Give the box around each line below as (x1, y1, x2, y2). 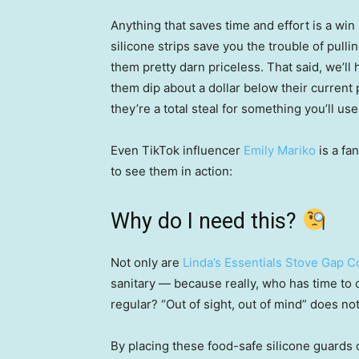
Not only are (111, 254, 183, 270)
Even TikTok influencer (111, 142, 244, 158)
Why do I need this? (111, 208, 302, 234)
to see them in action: (111, 163, 232, 179)
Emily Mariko (244, 142, 316, 158)
